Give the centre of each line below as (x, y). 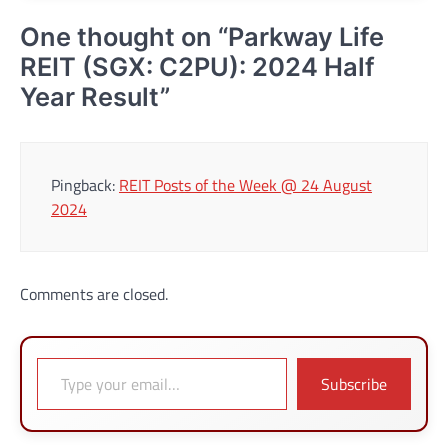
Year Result (90, 96)
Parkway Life (306, 36)
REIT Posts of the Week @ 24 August (245, 184)
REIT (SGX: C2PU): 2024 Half (197, 66)
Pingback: (85, 184)
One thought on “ (124, 36)
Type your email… (63, 356)
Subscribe (354, 383)
